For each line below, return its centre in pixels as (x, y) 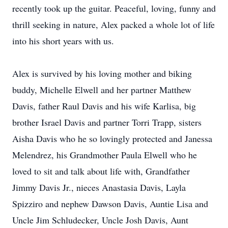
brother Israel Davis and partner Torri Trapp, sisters (107, 122)
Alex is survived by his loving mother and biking (102, 73)
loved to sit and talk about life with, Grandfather (101, 171)
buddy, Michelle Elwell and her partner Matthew (102, 90)
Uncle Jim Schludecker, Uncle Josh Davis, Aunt (100, 220)
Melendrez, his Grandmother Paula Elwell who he (105, 155)
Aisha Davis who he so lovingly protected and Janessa (112, 138)
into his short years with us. (63, 41)
